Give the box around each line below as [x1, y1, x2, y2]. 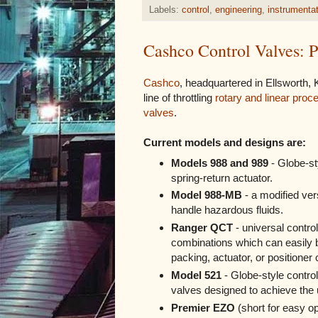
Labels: [149, 4, 182, 15]
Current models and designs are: [143, 136, 306, 148]
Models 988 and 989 [170, 156, 268, 169]
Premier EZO [170, 301, 235, 314]
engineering [215, 4, 262, 15]
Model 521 [170, 269, 221, 282]
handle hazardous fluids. [170, 204, 283, 216]
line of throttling [143, 91, 215, 104]
